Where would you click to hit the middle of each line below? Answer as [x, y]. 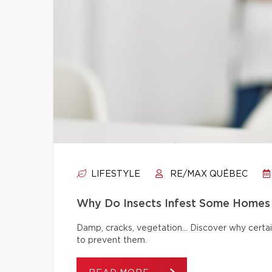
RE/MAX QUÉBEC [208, 174]
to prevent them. [112, 240]
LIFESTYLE [114, 174]
